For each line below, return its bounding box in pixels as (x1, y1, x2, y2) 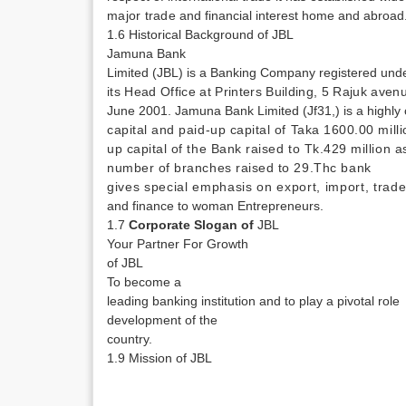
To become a (107, 275, 181, 289)
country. (107, 332, 152, 346)
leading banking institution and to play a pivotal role (107, 294, 403, 308)
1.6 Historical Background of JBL (107, 27, 294, 42)
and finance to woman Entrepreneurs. (107, 198, 324, 213)
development (107, 313, 185, 327)
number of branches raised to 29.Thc (107, 160, 342, 175)
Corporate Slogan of (129, 217, 257, 232)
